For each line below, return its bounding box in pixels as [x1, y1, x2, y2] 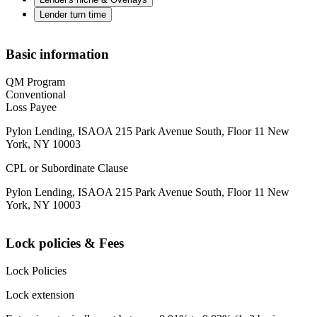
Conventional [6, 88, 66, 100]
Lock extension [6, 289, 74, 301]
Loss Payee [6, 100, 57, 113]
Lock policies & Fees [6, 236, 124, 251]
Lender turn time [40, 9, 106, 21]
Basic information [6, 46, 109, 62]
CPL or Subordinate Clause [6, 161, 128, 174]
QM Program [6, 75, 65, 88]
